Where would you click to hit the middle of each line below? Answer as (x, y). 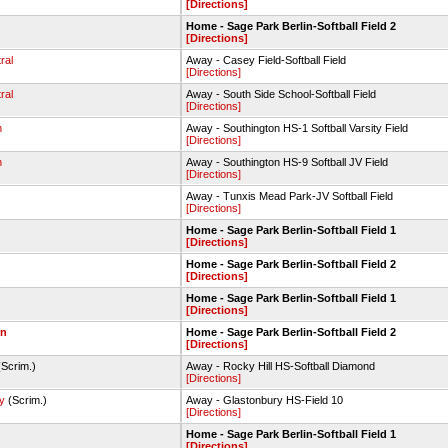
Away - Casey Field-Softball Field (266, 60)
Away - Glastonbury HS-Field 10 (264, 400)
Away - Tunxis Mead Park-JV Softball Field (289, 196)
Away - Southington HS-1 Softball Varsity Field (297, 128)
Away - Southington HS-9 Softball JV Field (287, 162)
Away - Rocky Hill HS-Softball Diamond (280, 366)
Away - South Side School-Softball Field (281, 94)
